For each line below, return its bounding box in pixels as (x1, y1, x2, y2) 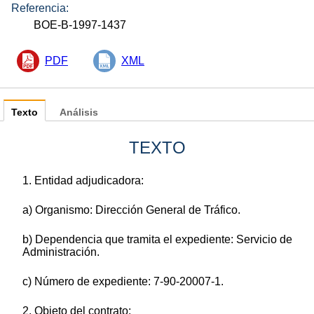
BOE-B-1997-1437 (34, 18, 127, 31)
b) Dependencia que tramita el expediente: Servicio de (22, 233, 292, 245)
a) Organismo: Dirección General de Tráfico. (22, 203, 240, 216)
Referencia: (11, 1, 69, 14)
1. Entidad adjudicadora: (22, 174, 144, 186)
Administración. (22, 245, 100, 258)
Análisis (60, 107, 98, 118)
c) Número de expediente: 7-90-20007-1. (22, 275, 224, 287)
